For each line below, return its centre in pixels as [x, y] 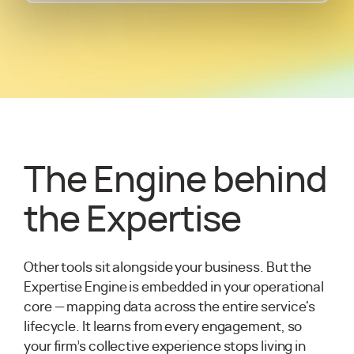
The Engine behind [175, 181]
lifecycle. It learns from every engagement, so [163, 326]
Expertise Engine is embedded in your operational [174, 287]
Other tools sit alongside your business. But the [168, 267]
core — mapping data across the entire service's [170, 307]
